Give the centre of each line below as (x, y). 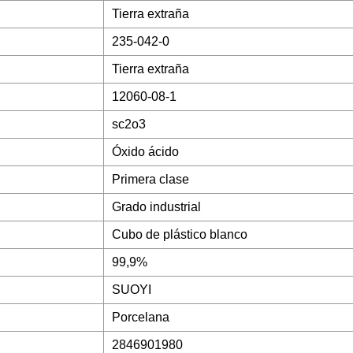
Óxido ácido (145, 152)
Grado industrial (156, 207)
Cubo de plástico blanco (180, 235)
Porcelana (141, 318)
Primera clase (150, 180)
